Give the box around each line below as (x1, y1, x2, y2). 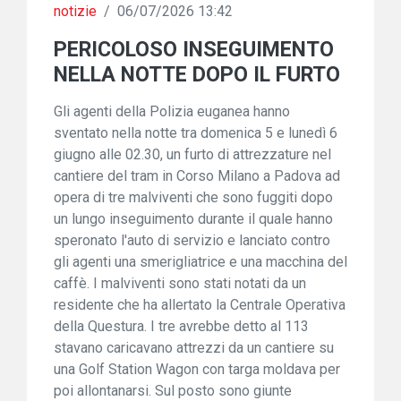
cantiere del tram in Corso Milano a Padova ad (54, 167, 340, 184)
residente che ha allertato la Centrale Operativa (54, 296, 346, 313)
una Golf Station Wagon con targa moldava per (54, 361, 340, 378)
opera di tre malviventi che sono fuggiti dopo (54, 189, 333, 206)
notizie (54, 3, 97, 20)
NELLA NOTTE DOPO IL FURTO (54, 62, 340, 87)
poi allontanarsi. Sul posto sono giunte (54, 382, 292, 399)
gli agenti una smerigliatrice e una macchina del (54, 253, 347, 270)
